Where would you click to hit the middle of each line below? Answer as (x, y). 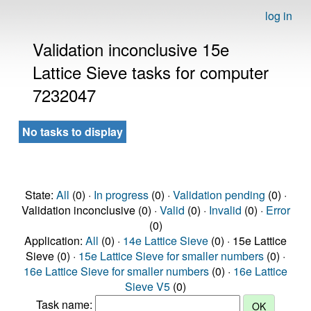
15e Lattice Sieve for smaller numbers (171, 256)
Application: (55, 241)
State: (40, 195)
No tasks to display (73, 132)
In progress (121, 195)
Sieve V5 (148, 286)
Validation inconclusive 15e (131, 49)
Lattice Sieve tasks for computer (151, 72)
